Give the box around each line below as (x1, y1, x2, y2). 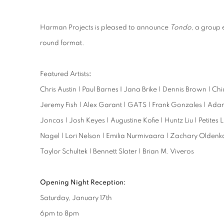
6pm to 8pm (40, 210, 79, 217)
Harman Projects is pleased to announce (40, 24, 170, 31)
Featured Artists (40, 70, 89, 77)
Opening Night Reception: (40, 179, 126, 186)
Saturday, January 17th (40, 194, 112, 201)
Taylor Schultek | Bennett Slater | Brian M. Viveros (40, 148, 194, 155)
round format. (40, 39, 84, 46)
